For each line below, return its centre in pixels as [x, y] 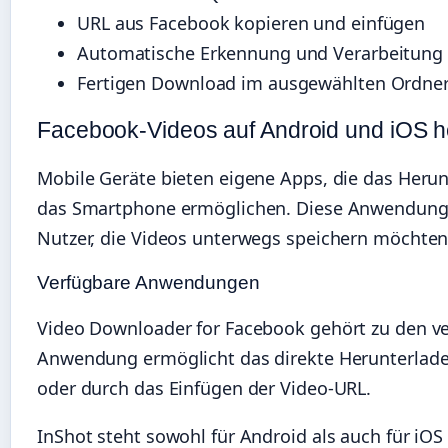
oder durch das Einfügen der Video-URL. [204, 387]
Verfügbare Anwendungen [148, 282]
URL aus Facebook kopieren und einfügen [251, 23]
